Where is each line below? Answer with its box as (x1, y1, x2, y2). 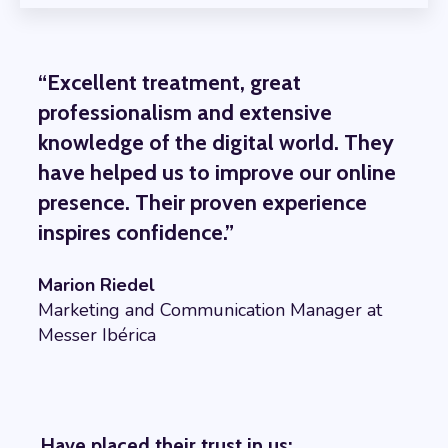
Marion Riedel (38, 273, 155, 298)
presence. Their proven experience (38, 189, 367, 217)
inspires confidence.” (38, 219, 234, 247)
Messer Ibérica (38, 323, 156, 348)
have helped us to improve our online (38, 159, 396, 187)
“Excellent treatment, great (38, 69, 301, 97)
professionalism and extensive (38, 99, 332, 127)
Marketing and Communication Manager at (38, 298, 382, 323)
